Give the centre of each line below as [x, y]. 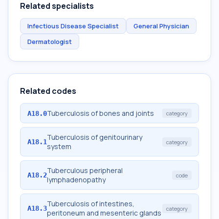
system [59, 146]
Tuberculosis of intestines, [91, 204]
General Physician [161, 26]
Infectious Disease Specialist [73, 26]
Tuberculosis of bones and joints [100, 113]
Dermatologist [50, 42]
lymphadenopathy [76, 180]
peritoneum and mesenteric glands [104, 213]
